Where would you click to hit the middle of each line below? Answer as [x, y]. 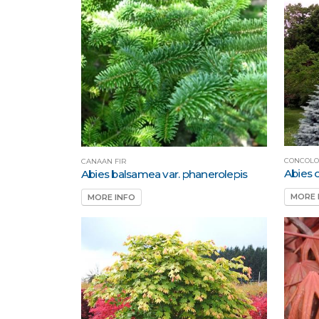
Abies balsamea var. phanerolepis [164, 174]
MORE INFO [111, 197]
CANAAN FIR [104, 161]
